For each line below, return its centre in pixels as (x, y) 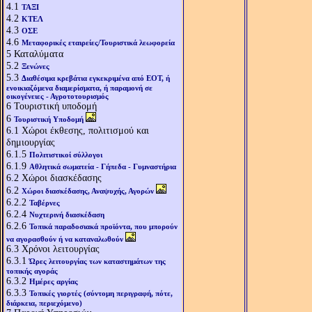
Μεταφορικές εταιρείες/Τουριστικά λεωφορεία (98, 42)
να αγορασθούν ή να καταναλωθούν (65, 239)
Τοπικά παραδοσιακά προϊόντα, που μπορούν (103, 226)
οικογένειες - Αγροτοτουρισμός (57, 96)
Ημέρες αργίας (54, 281)
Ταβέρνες (45, 203)
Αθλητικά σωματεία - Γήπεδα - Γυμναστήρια (103, 166)
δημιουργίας (31, 142)
